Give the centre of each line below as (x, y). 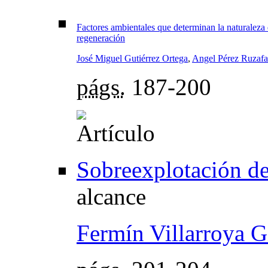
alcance (111, 197)
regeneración (101, 38)
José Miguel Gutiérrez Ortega (132, 59)
